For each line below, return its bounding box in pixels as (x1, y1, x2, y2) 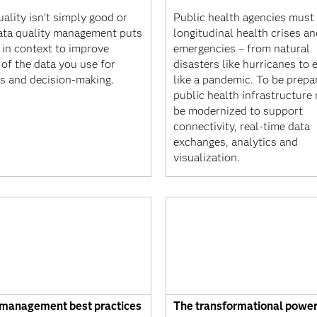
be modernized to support (173, 104, 303, 117)
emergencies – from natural (173, 42, 310, 55)
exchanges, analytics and (173, 135, 298, 149)
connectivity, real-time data (173, 120, 310, 133)
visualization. (173, 151, 240, 164)
